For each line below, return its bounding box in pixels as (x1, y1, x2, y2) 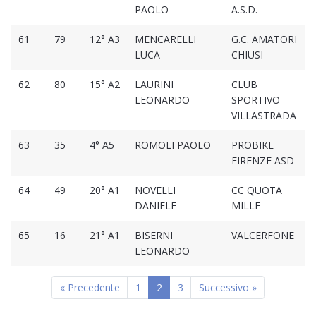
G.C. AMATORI (231, 32, 297, 47)
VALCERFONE (231, 229, 294, 243)
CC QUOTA (231, 183, 282, 197)
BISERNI (134, 229, 173, 243)
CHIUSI (231, 48, 263, 62)
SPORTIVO (231, 93, 280, 107)
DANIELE (134, 199, 176, 213)
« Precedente (59, 281, 120, 295)
